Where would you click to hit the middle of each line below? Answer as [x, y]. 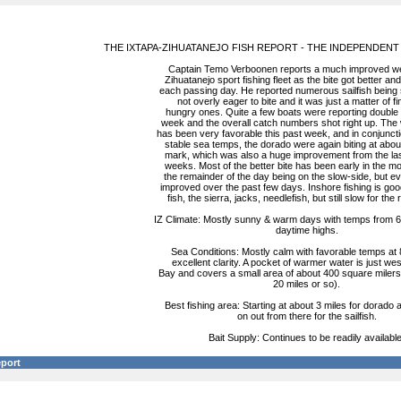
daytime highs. [307, 230]
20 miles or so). [307, 284]
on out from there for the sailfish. [307, 316]
